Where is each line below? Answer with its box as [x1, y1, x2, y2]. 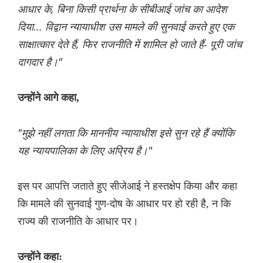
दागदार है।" [18, 55, 62, 69]
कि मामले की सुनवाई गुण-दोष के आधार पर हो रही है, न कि [18, 196, 231, 211]
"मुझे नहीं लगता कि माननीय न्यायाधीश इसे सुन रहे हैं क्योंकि [18, 126, 234, 140]
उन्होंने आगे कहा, [18, 92, 79, 104]
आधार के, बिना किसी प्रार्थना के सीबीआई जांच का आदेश [18, 2, 227, 16]
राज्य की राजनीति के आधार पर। [18, 214, 139, 228]
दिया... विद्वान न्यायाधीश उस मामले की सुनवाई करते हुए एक [18, 19, 234, 34]
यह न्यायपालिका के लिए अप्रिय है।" [18, 143, 152, 158]
